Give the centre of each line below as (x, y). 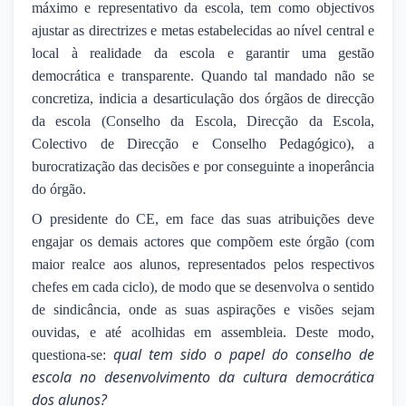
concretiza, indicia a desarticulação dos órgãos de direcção (203, 98)
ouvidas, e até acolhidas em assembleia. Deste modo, (203, 332)
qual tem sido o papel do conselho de (244, 354)
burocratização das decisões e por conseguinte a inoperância (203, 166)
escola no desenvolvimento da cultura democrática (203, 377)
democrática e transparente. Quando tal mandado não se (203, 75)
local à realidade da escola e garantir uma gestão (203, 53)
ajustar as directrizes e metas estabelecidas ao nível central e (203, 30)
